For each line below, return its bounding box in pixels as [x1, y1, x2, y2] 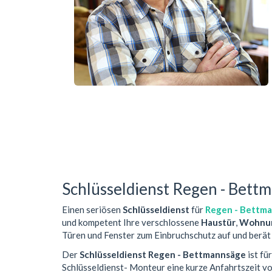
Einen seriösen [62, 204, 123, 216]
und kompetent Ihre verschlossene [62, 217, 201, 228]
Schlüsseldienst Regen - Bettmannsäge [80, 248, 246, 260]
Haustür [201, 217, 236, 228]
